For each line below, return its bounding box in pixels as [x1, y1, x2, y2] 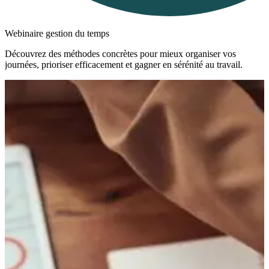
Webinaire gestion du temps [5, 28, 109, 38]
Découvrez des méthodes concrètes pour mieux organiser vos [5, 49, 236, 59]
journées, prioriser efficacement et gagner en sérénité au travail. [5, 59, 243, 70]
